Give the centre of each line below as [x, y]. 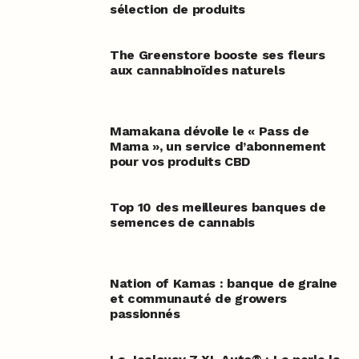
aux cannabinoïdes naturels [197, 71]
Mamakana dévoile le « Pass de [209, 131]
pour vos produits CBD [180, 162]
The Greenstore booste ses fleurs [217, 55]
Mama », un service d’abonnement [218, 147]
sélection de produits [177, 10]
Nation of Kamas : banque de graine [223, 284]
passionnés [145, 314]
